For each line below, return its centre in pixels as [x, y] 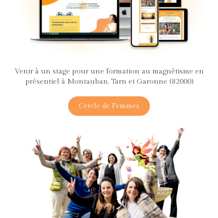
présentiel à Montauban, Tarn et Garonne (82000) [109, 81]
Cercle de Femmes [109, 106]
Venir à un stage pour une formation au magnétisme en [109, 71]
